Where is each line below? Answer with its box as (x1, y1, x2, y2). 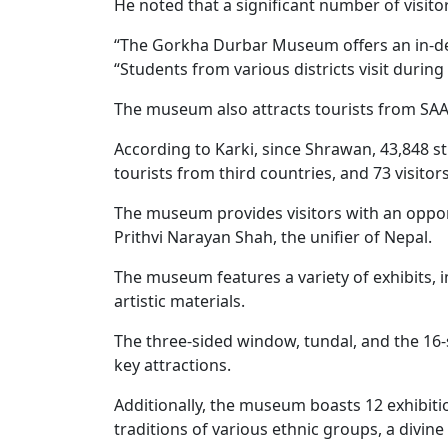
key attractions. (114, 354, 231, 376)
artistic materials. (114, 290, 245, 312)
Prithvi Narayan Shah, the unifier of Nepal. (114, 226, 432, 248)
